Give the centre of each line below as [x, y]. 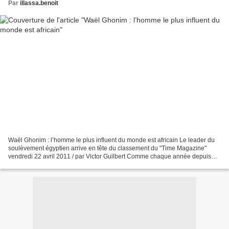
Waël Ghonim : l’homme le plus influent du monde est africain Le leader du [111, 140]
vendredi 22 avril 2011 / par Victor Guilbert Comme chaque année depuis [110, 156]
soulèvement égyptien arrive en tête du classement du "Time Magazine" [107, 148]
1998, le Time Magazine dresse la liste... [64, 164]
